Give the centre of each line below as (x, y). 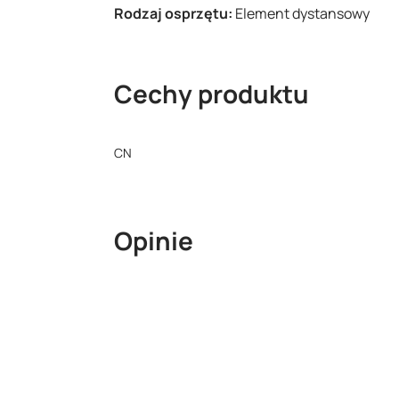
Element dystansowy (302, 13)
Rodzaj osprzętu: (175, 13)
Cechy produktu (212, 94)
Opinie (154, 240)
